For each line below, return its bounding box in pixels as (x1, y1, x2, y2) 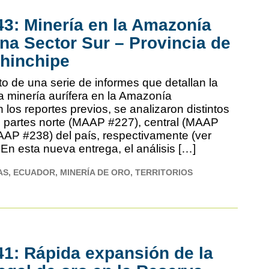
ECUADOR (13, 167, 56, 177)
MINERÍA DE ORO (60, 167, 131, 177)
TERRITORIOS (135, 167, 193, 177)
